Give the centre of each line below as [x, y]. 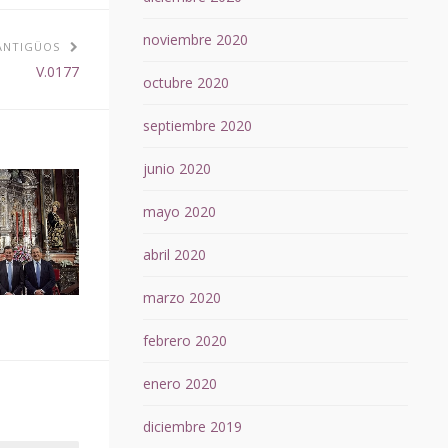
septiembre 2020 [197, 126]
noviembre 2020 [195, 40]
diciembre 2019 [192, 427]
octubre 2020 [185, 83]
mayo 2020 [179, 212]
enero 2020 [179, 384]
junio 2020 [176, 169]
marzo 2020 [181, 298]
